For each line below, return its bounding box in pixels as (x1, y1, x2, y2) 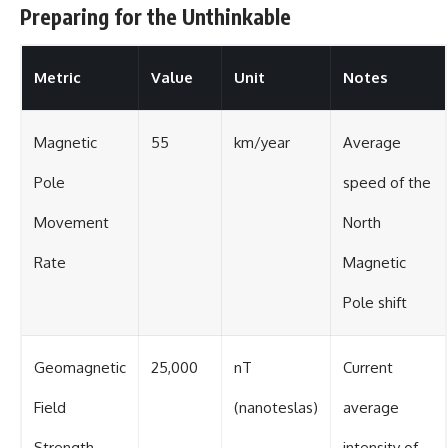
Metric (34, 67, 81, 87)
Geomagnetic (34, 357, 126, 377)
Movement (34, 212, 109, 232)
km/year (234, 132, 290, 152)
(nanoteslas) (234, 397, 318, 417)
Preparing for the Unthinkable (20, 3, 291, 31)
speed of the (343, 172, 431, 192)
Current (343, 357, 393, 377)
